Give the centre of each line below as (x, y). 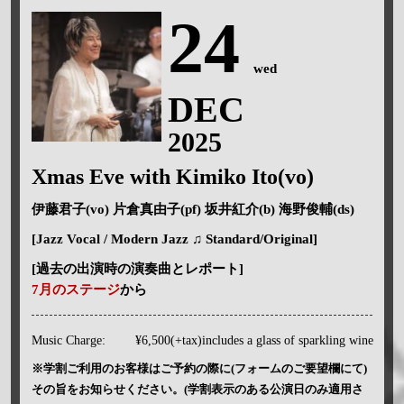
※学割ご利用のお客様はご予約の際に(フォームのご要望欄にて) (199, 368)
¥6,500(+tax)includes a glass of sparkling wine (254, 340)
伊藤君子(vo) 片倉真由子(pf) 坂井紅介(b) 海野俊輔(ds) (193, 209)
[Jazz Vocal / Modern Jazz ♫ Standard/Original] (174, 239)
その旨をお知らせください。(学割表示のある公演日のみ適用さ (197, 389)
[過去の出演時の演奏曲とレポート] (137, 268)
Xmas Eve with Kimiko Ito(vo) (172, 176)
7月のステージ (75, 289)
